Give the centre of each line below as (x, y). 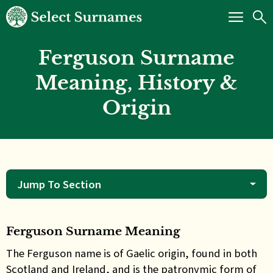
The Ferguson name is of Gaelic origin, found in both (132, 253)
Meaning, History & (136, 83)
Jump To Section (59, 184)
